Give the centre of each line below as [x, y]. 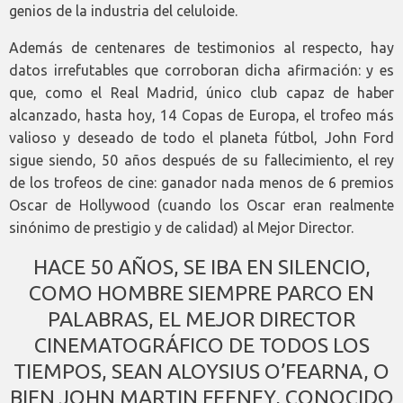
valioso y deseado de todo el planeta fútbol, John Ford [201, 138]
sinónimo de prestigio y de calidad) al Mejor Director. [181, 228]
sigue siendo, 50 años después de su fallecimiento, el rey [201, 161]
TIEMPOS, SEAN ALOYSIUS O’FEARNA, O [201, 372]
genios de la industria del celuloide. [123, 11]
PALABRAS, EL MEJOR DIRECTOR [201, 319]
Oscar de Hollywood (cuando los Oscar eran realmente [201, 206]
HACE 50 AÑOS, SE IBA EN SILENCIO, [201, 267]
